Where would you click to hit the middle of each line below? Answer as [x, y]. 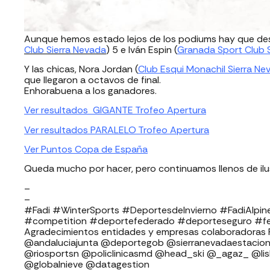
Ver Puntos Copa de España [86, 149]
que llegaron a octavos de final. [93, 80]
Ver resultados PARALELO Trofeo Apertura [117, 130]
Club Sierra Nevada [65, 49]
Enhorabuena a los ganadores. [90, 90]
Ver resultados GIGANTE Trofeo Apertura [115, 110]
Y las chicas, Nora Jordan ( [81, 69]
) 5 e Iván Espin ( [142, 49]
